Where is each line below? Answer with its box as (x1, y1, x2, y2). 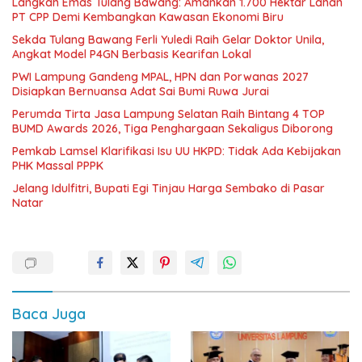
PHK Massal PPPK (12, 158, 103, 173)
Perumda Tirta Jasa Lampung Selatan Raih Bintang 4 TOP (12, 106, 325, 121)
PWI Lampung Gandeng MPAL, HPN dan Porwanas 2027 (12, 69, 309, 84)
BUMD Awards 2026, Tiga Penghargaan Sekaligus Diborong (12, 120, 333, 136)
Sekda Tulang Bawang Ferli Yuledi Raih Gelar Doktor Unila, (12, 32, 324, 47)
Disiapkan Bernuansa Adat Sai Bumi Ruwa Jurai (12, 83, 269, 99)
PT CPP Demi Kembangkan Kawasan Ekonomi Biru (12, 9, 284, 24)
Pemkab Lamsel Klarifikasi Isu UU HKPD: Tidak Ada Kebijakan (12, 143, 341, 158)
